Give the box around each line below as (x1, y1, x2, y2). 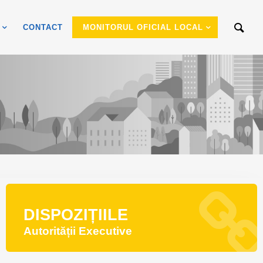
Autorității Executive (23, 224, 132, 237)
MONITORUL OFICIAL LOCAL (82, 22, 203, 32)
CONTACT (22, 22, 63, 32)
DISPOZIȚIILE (23, 205, 128, 224)
